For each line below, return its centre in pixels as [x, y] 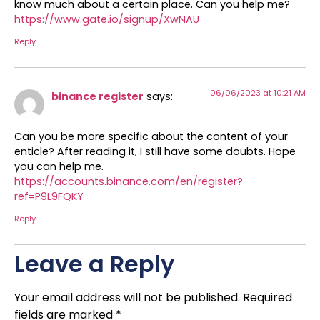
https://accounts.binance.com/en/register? [129, 182]
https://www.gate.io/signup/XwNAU [107, 20]
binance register [97, 96]
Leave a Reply [94, 264]
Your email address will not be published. [127, 297]
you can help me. [59, 167]
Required [267, 297]
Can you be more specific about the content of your [151, 137]
